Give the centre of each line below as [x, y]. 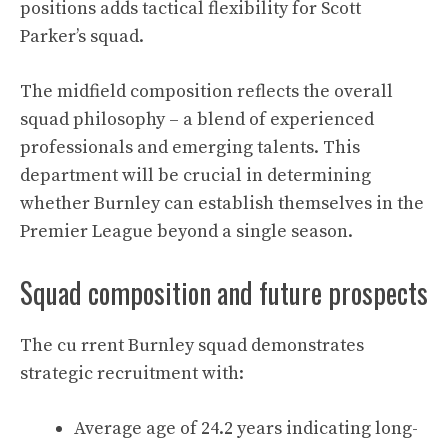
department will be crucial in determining [195, 175]
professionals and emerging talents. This [190, 147]
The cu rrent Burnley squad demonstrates [192, 345]
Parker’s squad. [82, 36]
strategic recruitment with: [132, 373]
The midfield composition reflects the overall [206, 91]
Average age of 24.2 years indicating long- [246, 428]
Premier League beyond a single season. [186, 231]
